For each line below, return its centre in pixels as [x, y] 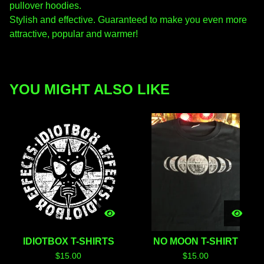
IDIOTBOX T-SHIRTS [68, 241]
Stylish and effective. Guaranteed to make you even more [128, 20]
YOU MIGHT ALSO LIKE [90, 89]
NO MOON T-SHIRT [196, 241]
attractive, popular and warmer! [74, 34]
